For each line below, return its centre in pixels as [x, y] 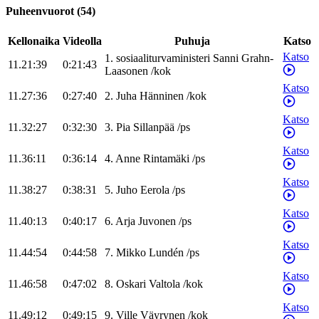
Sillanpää [154, 127]
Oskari [131, 284]
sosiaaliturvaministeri [163, 58]
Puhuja [192, 41]
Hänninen [162, 96]
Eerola [155, 190]
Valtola [164, 284]
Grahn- [257, 58]
